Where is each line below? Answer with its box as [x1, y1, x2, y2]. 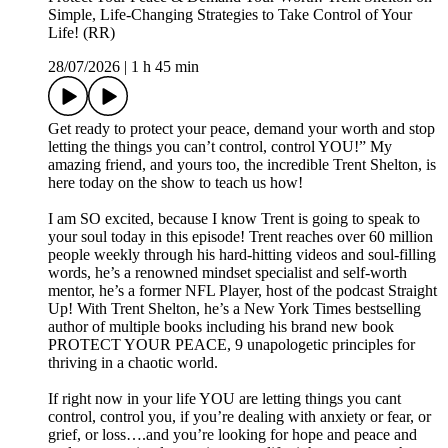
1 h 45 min [131, 57, 199, 75]
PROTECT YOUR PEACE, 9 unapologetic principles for [48, 335, 415, 353]
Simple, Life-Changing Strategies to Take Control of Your [48, 5, 412, 23]
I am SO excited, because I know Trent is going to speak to [48, 209, 420, 227]
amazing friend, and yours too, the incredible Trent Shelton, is [48, 155, 436, 173]
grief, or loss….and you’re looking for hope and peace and [48, 425, 417, 443]
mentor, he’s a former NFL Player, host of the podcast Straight [48, 281, 437, 299]
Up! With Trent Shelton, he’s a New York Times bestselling [48, 299, 421, 317]
